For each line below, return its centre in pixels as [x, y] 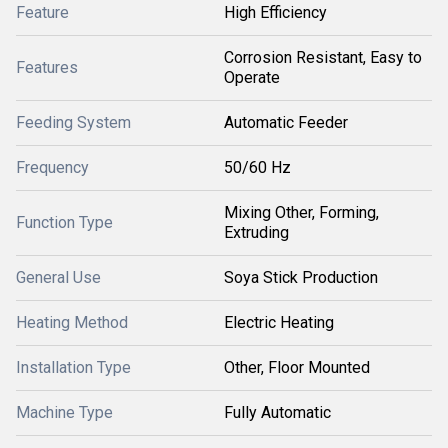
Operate [252, 77]
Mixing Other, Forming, [301, 212]
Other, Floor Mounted [297, 367]
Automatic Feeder [286, 122]
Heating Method [72, 322]
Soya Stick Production [301, 277]
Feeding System [73, 122]
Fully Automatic [277, 412]
